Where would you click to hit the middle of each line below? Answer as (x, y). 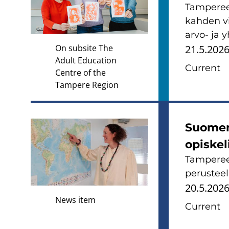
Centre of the (81, 72)
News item (75, 200)
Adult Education (86, 60)
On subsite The (84, 48)
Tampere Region (87, 85)
